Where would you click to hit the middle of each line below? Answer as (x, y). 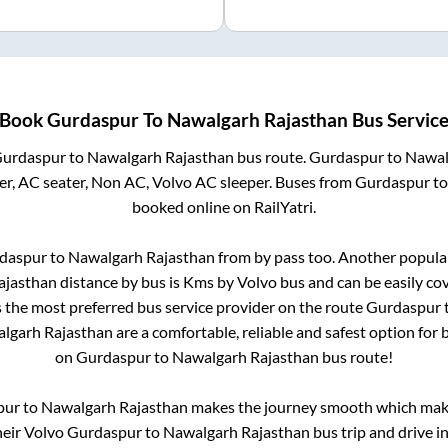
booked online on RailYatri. (224, 207)
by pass (279, 257)
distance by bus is (120, 282)
